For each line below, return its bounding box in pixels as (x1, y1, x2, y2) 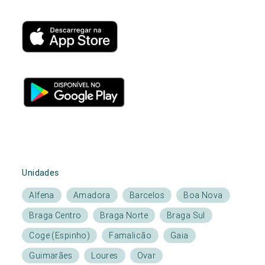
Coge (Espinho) (29, 230, 91, 241)
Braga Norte (100, 210, 148, 221)
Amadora (73, 190, 111, 201)
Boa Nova (183, 190, 223, 201)
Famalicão (109, 230, 151, 241)
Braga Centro (29, 210, 82, 221)
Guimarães (29, 250, 73, 261)
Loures (91, 250, 118, 261)
